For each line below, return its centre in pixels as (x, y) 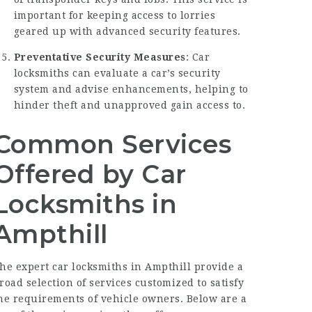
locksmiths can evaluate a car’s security (117, 73)
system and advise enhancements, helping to (131, 89)
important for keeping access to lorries (115, 15)
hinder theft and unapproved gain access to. (130, 105)
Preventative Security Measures (100, 57)
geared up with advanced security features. (127, 31)
